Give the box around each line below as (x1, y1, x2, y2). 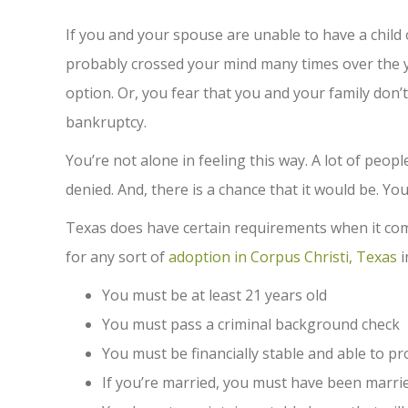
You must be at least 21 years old (102, 285, 327, 305)
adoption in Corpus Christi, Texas (168, 247, 397, 267)
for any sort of (66, 247, 168, 267)
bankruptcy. (66, 112, 147, 132)
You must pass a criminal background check (102, 314, 400, 334)
